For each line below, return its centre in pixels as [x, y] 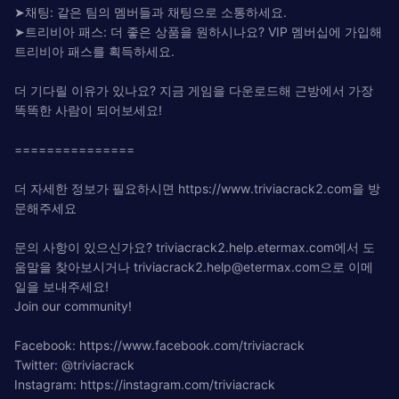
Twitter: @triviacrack [74, 364]
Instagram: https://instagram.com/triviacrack [145, 384]
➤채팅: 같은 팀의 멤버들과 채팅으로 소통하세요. [151, 12]
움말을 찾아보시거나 [74, 266]
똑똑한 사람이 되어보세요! [88, 110]
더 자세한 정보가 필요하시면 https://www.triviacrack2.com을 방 [197, 188]
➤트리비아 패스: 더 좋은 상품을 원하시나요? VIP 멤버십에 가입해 [198, 31]
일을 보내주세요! [61, 286]
